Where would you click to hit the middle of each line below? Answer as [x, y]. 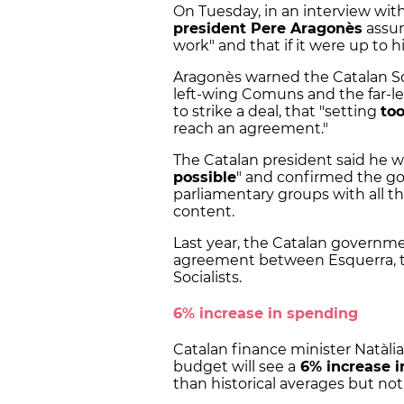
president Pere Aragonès [268, 28]
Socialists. [207, 277]
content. [204, 211]
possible [205, 177]
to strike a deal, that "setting [277, 111]
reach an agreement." [251, 128]
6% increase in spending [266, 314]
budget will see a [234, 367]
